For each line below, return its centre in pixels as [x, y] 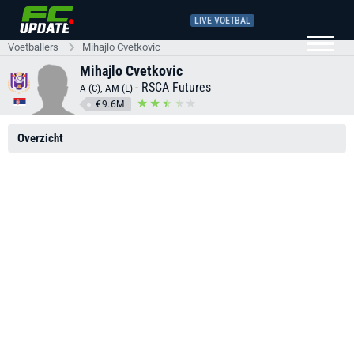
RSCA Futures [176, 87]
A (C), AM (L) [107, 88]
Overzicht [40, 138]
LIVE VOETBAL [222, 20]
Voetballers [33, 47]
